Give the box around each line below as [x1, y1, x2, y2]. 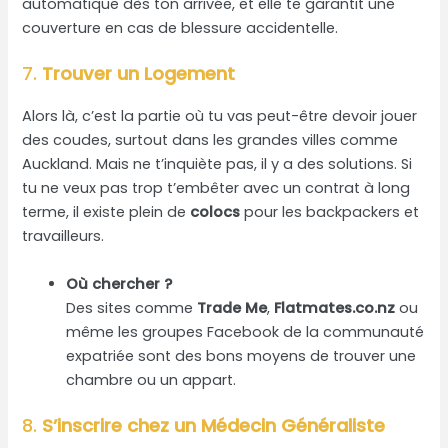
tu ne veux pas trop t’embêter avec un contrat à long [22, 178, 411, 199]
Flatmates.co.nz [274, 297, 396, 318]
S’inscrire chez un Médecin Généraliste [42, 413, 386, 439]
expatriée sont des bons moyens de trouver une [66, 345, 417, 366]
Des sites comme [66, 297, 198, 318]
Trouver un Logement [42, 61, 236, 87]
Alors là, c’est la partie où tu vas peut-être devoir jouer [22, 106, 418, 127]
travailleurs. [22, 226, 105, 247]
